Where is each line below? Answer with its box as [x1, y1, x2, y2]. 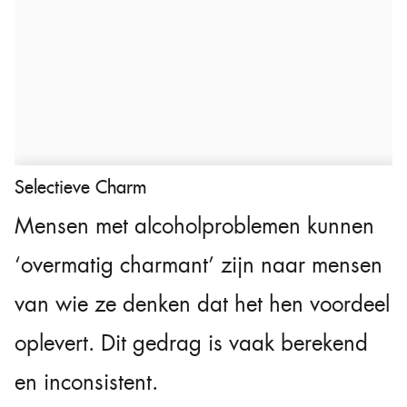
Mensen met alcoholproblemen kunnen [15, 211, 374, 241]
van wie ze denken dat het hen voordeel [15, 289, 390, 319]
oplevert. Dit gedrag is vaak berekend [15, 328, 368, 358]
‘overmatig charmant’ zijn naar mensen [15, 250, 382, 280]
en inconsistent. [15, 367, 158, 397]
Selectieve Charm [15, 174, 146, 199]
